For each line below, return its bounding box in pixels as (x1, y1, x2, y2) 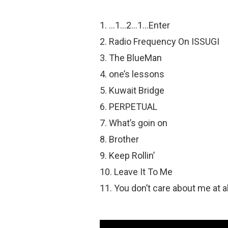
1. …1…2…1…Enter (100, 20, 170, 31)
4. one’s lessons (100, 69, 164, 80)
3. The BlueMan (100, 52, 162, 64)
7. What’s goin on (100, 118, 167, 129)
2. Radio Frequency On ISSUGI (100, 36, 219, 47)
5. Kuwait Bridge (100, 85, 164, 96)
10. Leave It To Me (100, 166, 173, 178)
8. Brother (100, 134, 139, 145)
